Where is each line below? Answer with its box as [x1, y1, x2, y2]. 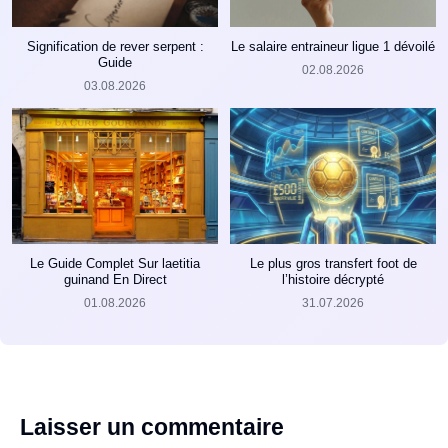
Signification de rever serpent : [26, 38, 204, 54]
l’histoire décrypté [282, 271, 384, 287]
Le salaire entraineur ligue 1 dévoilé [231, 38, 435, 54]
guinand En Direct [63, 271, 167, 287]
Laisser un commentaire [20, 413, 284, 440]
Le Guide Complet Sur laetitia [30, 255, 200, 271]
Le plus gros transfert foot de [249, 255, 417, 271]
